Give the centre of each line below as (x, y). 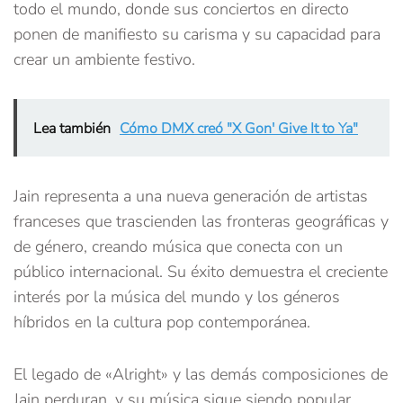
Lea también (72, 129)
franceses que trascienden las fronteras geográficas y (201, 222)
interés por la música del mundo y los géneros (177, 297)
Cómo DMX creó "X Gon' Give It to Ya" (239, 129)
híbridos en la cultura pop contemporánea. (162, 322)
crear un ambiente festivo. (104, 60)
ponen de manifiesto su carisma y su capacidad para (197, 35)
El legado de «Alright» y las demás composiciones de (201, 375)
